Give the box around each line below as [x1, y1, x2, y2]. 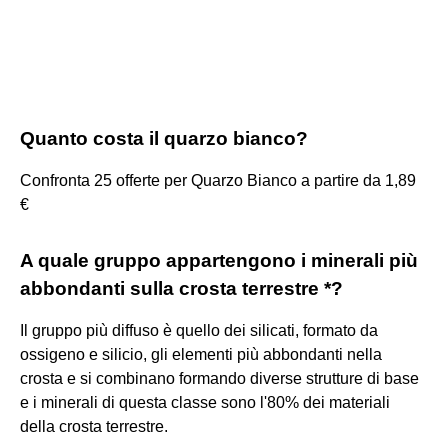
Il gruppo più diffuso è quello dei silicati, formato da [20, 321, 378, 339]
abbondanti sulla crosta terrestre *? [20, 277, 343, 299]
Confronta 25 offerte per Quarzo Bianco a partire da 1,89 [20, 171, 416, 189]
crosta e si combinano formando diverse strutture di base [20, 369, 419, 387]
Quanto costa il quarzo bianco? [20, 127, 308, 149]
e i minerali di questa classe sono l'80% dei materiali [20, 393, 390, 411]
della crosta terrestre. [20, 417, 168, 435]
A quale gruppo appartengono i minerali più [20, 249, 418, 271]
